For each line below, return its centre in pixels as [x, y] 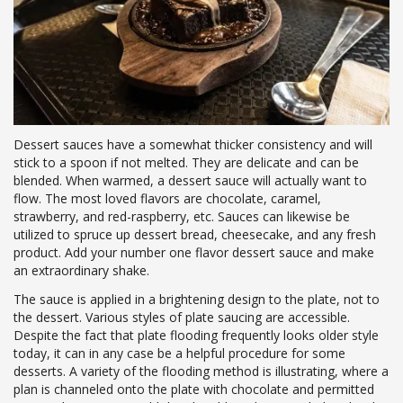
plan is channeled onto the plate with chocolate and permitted [194, 389]
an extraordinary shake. [81, 270]
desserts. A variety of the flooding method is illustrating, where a [201, 371]
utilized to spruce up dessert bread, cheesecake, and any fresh [195, 234]
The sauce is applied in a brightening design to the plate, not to [197, 299]
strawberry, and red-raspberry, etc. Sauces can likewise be [182, 216]
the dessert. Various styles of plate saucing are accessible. [182, 317]
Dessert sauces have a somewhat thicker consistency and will [193, 144]
